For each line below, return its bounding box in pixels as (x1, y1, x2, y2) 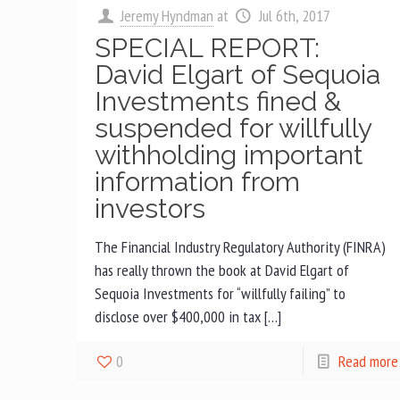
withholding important (95, 139, 364, 171)
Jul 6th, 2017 (258, 5, 330, 26)
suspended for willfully (95, 112, 372, 144)
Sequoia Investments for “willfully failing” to (95, 283, 346, 304)
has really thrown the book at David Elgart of (95, 260, 350, 280)
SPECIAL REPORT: (95, 32, 321, 63)
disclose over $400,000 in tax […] (95, 306, 282, 327)
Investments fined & (95, 86, 342, 117)
